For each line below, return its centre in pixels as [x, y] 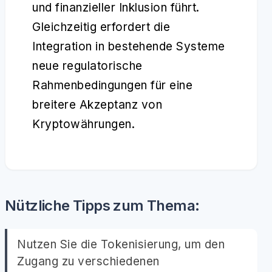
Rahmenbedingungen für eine [112, 85]
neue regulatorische [87, 66]
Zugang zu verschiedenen [88, 261]
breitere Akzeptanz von [97, 105]
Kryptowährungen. [83, 124]
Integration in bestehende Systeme [129, 46]
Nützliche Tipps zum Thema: [102, 206]
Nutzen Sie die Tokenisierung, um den [121, 244]
